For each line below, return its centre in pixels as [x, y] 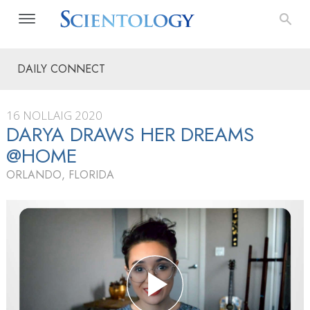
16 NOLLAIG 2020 [54, 115]
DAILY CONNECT [61, 69]
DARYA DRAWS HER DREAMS [130, 135]
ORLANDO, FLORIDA [60, 175]
